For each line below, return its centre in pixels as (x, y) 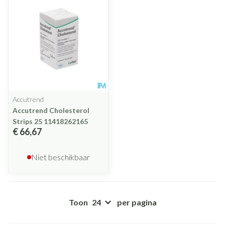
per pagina (137, 202)
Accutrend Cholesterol (51, 110)
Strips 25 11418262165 (50, 121)
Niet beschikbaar (60, 157)
